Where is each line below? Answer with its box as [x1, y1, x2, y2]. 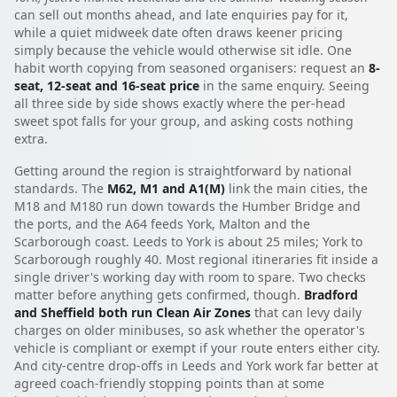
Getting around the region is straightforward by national [14, 161, 352, 179]
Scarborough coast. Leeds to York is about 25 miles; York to [14, 232, 362, 250]
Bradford [304, 285, 358, 303]
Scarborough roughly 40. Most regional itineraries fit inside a [14, 250, 378, 268]
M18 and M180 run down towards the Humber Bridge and [14, 197, 361, 214]
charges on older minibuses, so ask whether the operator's [14, 321, 365, 339]
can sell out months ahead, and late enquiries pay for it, [14, 5, 348, 23]
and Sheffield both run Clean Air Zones [14, 303, 251, 321]
